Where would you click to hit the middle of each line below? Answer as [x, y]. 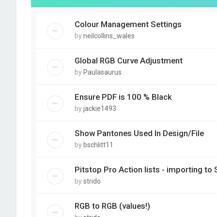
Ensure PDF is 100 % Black [123, 97]
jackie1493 [100, 108]
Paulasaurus [102, 72]
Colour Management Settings [128, 24]
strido [92, 181]
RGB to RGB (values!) [112, 206]
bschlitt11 [98, 145]
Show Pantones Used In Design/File [139, 133]
